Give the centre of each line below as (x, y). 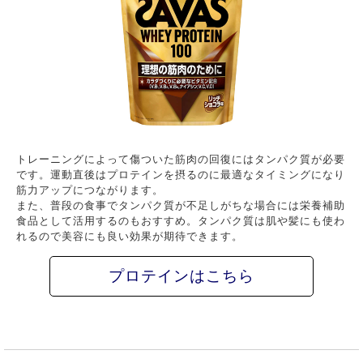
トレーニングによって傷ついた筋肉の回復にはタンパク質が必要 (181, 160)
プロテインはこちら (181, 276)
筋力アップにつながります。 (90, 190)
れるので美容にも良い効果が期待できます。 (130, 237)
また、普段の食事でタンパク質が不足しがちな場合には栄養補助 (181, 206)
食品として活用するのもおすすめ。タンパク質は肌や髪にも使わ (181, 221)
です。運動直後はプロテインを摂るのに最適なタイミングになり (181, 175)
